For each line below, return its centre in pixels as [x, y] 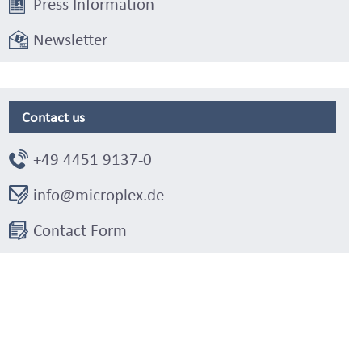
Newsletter [70, 39]
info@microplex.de [98, 194]
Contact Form [80, 230]
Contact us [53, 117]
